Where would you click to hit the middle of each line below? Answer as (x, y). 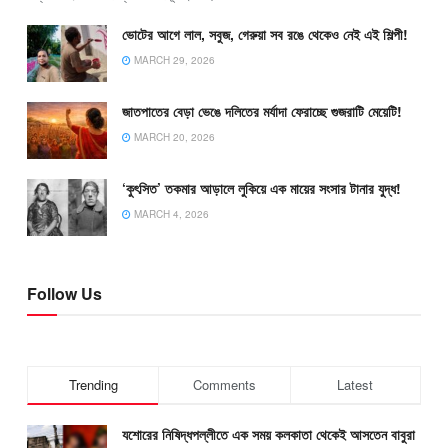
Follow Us (64, 294)
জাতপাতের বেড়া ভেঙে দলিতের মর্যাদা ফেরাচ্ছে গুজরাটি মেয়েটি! (262, 110)
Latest (355, 385)
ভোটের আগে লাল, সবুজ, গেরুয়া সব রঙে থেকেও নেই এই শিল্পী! (265, 33)
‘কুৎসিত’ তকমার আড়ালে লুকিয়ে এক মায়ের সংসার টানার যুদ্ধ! (261, 187)
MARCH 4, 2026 (170, 213)
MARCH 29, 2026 (173, 59)
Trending (93, 385)
